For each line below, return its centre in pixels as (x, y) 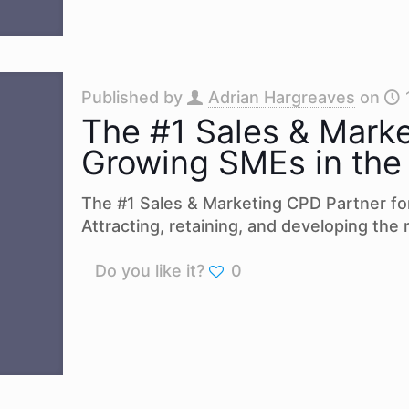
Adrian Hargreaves (281, 97)
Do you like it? (149, 270)
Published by (134, 97)
